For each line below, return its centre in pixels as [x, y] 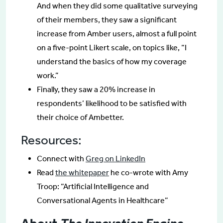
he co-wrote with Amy [149, 172]
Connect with [61, 158]
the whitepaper [82, 172]
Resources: [51, 140]
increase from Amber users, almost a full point [117, 33]
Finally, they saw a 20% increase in [96, 89]
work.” [48, 75]
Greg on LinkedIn [115, 158]
